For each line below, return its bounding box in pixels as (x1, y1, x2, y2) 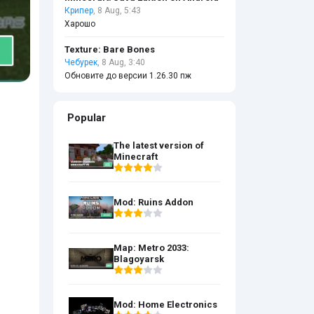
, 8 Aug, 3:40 (97, 57, 145, 67)
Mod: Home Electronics (114, 299, 217, 310)
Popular (67, 111, 106, 124)
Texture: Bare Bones (64, 44, 155, 55)
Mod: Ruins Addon (114, 197, 193, 207)
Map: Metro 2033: (114, 243, 189, 253)
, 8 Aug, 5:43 (93, 6, 141, 15)
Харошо (64, 19, 95, 29)
